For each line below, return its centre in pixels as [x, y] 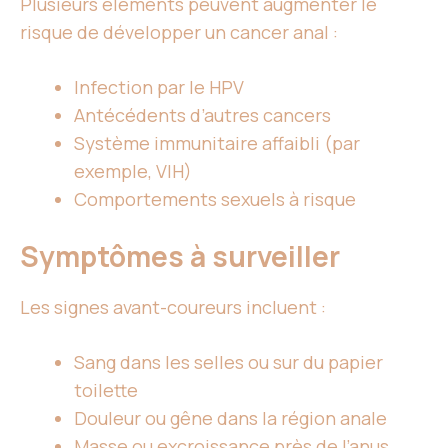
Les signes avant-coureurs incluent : [173, 307]
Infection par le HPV [159, 87]
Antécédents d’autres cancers [202, 115]
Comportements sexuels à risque [215, 199]
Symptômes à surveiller [180, 256]
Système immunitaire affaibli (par [217, 143]
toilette [106, 390]
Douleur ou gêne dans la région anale [230, 418]
